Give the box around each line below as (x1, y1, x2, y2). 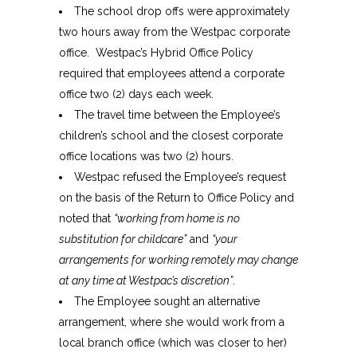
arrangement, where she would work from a (59, 316, 284, 329)
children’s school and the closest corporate (59, 129, 283, 143)
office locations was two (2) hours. (59, 150, 237, 163)
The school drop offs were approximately (74, 5, 290, 18)
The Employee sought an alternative (74, 295, 260, 308)
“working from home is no (114, 212, 240, 226)
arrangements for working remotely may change (59, 253, 298, 267)
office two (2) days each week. (59, 88, 214, 101)
